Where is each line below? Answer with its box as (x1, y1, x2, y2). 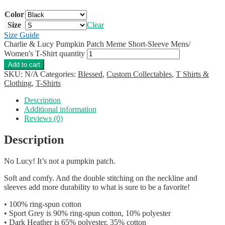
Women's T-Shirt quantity (4, 49, 85, 58)
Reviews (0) (24, 114, 63, 123)
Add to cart (8, 60, 40, 68)
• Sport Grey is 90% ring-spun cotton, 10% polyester (4, 208, 171, 217)
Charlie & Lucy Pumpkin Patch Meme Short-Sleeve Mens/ (4, 39, 190, 48)
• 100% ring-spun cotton (4, 199, 81, 208)
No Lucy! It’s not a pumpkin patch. (4, 156, 116, 165)
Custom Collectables (106, 69, 172, 78)
